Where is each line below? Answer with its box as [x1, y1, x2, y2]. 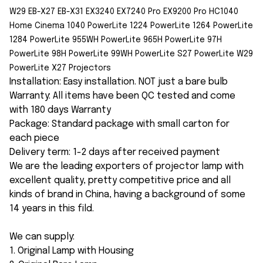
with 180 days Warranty [9, 105, 111, 116]
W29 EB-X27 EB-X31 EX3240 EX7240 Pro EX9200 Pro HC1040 [9, 8, 238, 16]
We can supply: [9, 232, 75, 242]
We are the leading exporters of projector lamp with [9, 161, 244, 172]
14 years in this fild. [9, 204, 94, 214]
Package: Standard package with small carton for [9, 119, 230, 130]
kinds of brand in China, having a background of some [9, 190, 245, 200]
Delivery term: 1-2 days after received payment [9, 147, 220, 158]
